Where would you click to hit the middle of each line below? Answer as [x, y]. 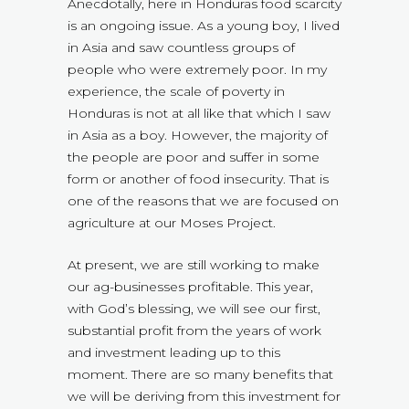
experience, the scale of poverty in [176, 92]
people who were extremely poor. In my [197, 70]
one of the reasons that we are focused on [203, 201]
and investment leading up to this [174, 353]
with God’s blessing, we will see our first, [194, 309]
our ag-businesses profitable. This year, [190, 287]
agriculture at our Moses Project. [172, 223]
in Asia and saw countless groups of [181, 48]
